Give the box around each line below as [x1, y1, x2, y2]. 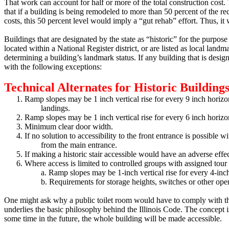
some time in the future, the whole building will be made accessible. [4, 214, 222, 223]
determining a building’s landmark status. [4, 53, 136, 62]
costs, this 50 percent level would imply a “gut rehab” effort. [4, 16, 198, 25]
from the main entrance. [41, 141, 117, 149]
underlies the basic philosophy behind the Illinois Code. [4, 205, 182, 214]
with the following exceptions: [4, 62, 102, 71]
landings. [41, 104, 70, 112]
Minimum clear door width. [25, 122, 113, 131]
